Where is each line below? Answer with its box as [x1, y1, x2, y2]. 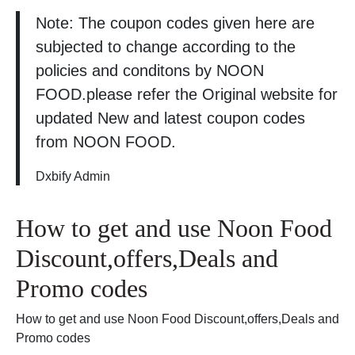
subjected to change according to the [36, 38, 296, 56]
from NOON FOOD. [36, 133, 176, 151]
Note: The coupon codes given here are [36, 14, 315, 32]
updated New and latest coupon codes [36, 109, 305, 128]
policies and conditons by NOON [36, 62, 264, 80]
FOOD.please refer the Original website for [36, 86, 338, 104]
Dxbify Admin [36, 169, 110, 184]
